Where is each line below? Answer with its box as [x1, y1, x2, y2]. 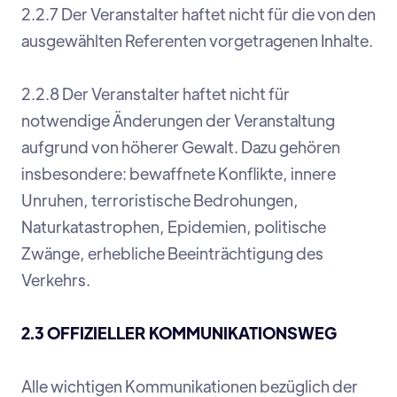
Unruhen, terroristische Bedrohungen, [21, 190, 299, 211]
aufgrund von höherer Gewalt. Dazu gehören [21, 136, 340, 158]
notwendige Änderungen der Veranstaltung [21, 110, 335, 131]
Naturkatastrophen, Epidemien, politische [21, 216, 326, 237]
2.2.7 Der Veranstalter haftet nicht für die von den [21, 4, 376, 25]
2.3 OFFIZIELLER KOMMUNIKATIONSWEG [21, 323, 337, 344]
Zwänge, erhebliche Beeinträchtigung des [21, 243, 323, 264]
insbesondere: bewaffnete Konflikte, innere [21, 163, 336, 184]
